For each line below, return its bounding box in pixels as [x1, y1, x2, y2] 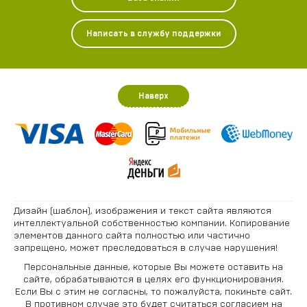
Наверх [138, 92, 169, 100]
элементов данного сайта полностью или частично [14, 231, 250, 241]
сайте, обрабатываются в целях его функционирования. [23, 275, 284, 284]
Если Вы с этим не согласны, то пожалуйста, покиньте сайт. [15, 287, 292, 297]
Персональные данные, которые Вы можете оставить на [24, 262, 283, 272]
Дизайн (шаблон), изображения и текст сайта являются [14, 206, 271, 216]
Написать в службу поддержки [86, 29, 221, 38]
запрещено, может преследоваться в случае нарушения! [14, 243, 278, 253]
